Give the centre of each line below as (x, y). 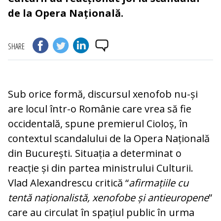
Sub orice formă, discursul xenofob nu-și (103, 94)
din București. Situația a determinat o (95, 153)
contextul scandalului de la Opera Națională (109, 139)
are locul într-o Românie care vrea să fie (100, 109)
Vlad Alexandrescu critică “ (68, 183)
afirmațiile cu (159, 183)
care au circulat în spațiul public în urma (101, 213)
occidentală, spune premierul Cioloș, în (98, 124)
